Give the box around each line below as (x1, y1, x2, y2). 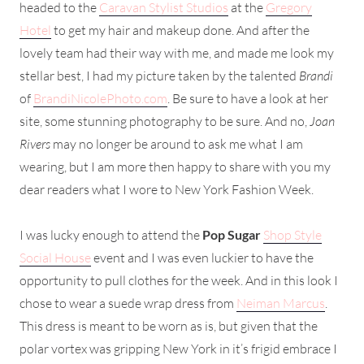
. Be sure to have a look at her (167, 89, 328, 106)
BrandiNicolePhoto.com (33, 89, 167, 106)
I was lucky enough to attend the (19, 226, 202, 243)
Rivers (19, 135, 50, 152)
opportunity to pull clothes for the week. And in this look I (19, 271, 338, 288)
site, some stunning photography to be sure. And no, (19, 112, 310, 129)
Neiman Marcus (236, 294, 325, 311)
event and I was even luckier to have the (91, 249, 314, 266)
